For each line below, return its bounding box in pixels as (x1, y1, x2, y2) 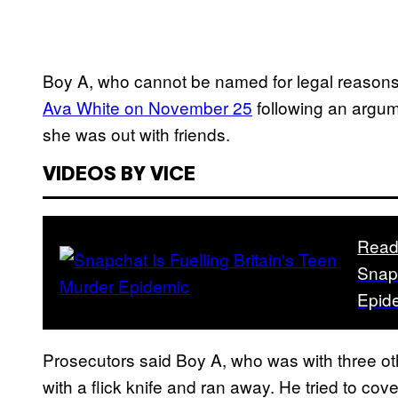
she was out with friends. (43, 122, 235, 147)
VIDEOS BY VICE (43, 166, 195, 185)
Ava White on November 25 (43, 95, 252, 120)
